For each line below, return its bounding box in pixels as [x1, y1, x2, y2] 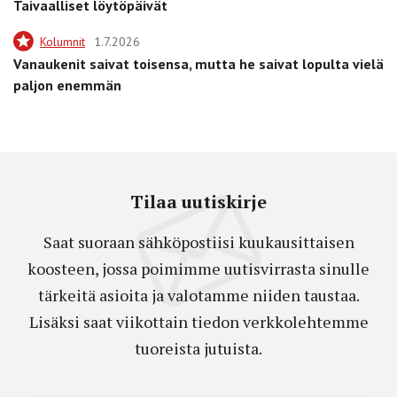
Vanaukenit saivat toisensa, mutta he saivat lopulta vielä [13, 54, 384, 73]
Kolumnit [40, 33, 85, 50]
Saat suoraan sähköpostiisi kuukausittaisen [43, 230, 354, 253]
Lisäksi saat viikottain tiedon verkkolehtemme [28, 310, 369, 332]
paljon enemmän [13, 75, 121, 94]
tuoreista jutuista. [135, 337, 262, 359]
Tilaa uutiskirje [130, 189, 267, 214]
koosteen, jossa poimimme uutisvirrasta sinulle [27, 257, 370, 279]
